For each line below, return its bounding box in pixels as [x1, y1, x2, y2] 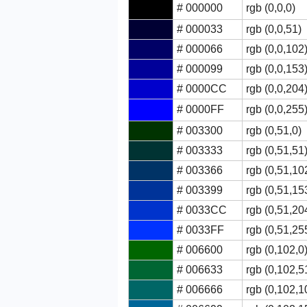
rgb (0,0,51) [246, 23, 302, 35]
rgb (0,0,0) [246, 2, 295, 14]
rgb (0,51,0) [246, 125, 302, 136]
